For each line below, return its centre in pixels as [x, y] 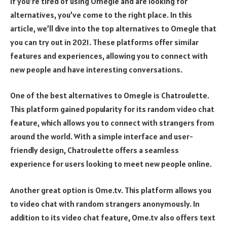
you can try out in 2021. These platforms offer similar [104, 42]
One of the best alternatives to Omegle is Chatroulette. [110, 96]
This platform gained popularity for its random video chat [112, 109]
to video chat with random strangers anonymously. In [105, 203]
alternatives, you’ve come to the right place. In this [101, 14]
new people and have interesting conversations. [96, 69]
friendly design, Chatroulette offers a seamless [94, 150]
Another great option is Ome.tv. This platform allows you [111, 190]
